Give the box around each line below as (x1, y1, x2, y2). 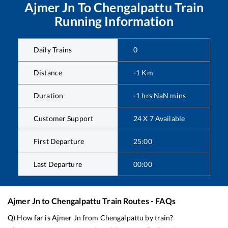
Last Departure (34, 159, 82, 168)
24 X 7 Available (133, 113, 185, 123)
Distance (34, 68, 63, 77)
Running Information (54, 13, 174, 28)
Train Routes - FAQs (101, 195, 176, 206)
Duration (34, 91, 64, 100)
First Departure (34, 136, 84, 146)
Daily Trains (34, 45, 72, 54)
